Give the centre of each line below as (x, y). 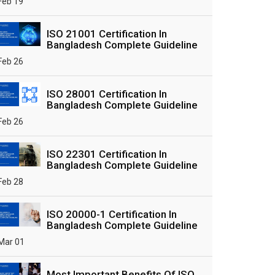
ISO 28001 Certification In (107, 94)
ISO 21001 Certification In (107, 34)
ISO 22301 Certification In (107, 154)
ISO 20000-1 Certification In (112, 214)
